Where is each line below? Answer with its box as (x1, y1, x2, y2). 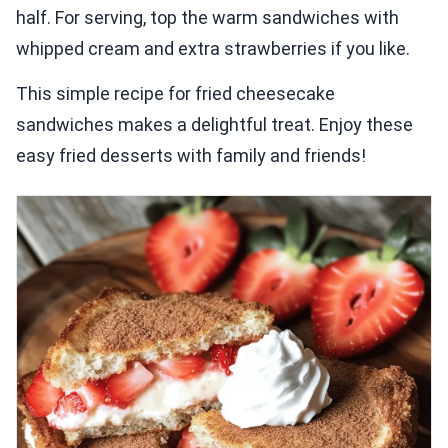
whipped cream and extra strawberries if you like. (16, 38, 410, 60)
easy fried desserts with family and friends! (16, 145, 366, 167)
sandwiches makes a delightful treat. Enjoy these (16, 114, 413, 136)
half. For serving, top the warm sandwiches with (16, 7, 399, 29)
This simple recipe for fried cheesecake (16, 83, 335, 105)
